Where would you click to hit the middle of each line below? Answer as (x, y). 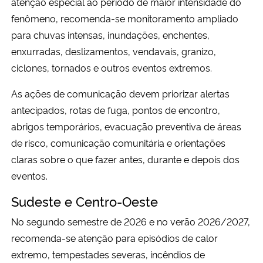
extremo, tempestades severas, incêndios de (108, 254)
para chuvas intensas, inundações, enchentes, (110, 35)
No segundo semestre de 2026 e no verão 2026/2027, (131, 222)
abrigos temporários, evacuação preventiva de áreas (126, 127)
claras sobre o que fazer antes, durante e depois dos (125, 159)
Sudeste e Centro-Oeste (85, 201)
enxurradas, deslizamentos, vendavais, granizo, (114, 51)
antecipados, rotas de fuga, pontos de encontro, (116, 110)
